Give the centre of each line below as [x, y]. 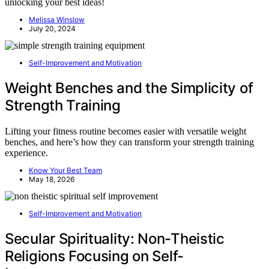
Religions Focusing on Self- [94, 256]
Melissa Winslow [57, 20]
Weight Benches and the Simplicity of [129, 88]
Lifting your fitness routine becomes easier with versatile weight [125, 131]
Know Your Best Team [65, 170]
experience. [26, 153]
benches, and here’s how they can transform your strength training [129, 142]
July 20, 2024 [52, 29]
